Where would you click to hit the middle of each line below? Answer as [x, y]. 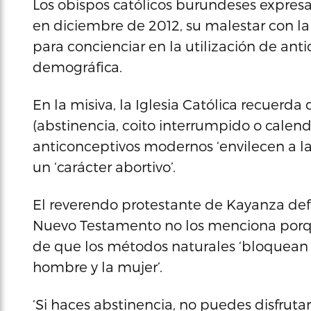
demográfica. [77, 67]
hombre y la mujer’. [98, 267]
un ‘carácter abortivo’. [104, 167]
